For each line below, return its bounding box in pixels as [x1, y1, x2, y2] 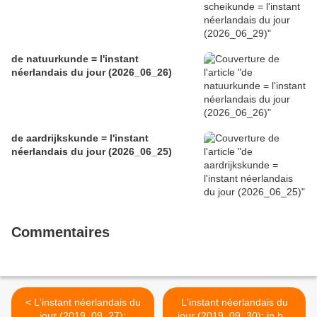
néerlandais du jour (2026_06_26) [11, 67, 172, 79]
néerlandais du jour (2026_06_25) [11, 146, 172, 158]
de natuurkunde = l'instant [11, 53, 139, 65]
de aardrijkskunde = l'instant [11, 132, 149, 144]
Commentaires [11, 224, 110, 241]
